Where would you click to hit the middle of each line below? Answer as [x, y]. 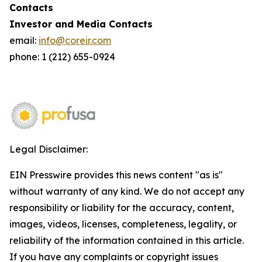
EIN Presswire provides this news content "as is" [116, 175]
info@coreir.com [75, 40]
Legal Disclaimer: [49, 149]
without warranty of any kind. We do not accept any [127, 191]
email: [24, 40]
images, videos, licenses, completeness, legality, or [123, 224]
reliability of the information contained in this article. [127, 240]
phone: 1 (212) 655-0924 [62, 57]
